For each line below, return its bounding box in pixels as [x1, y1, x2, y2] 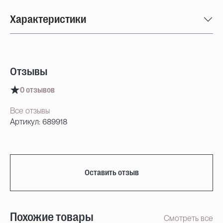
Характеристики [10, 13, 86, 25]
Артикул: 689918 [10, 117, 67, 126]
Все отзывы [10, 106, 50, 115]
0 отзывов [20, 86, 55, 95]
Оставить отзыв [84, 168, 139, 177]
